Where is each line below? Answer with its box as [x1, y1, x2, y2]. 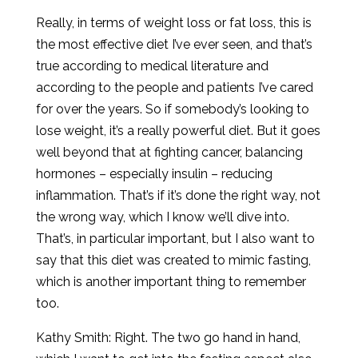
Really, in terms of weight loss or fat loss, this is [35, 15, 312, 30]
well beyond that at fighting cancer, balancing [35, 145, 303, 160]
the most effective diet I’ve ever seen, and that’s [35, 37, 312, 52]
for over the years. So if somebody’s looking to [35, 101, 309, 117]
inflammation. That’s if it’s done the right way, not [35, 188, 320, 203]
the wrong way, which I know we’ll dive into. [35, 209, 289, 225]
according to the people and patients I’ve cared [35, 80, 313, 95]
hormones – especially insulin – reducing [35, 166, 272, 181]
